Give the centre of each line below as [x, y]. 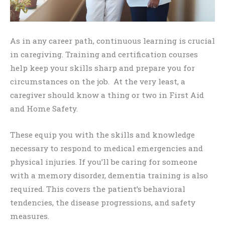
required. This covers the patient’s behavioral [98, 189]
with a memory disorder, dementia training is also [109, 175]
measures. [30, 216]
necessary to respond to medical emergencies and [106, 148]
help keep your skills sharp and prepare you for [102, 68]
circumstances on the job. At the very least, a [98, 81]
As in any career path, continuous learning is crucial [113, 40]
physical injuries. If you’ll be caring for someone [104, 161]
